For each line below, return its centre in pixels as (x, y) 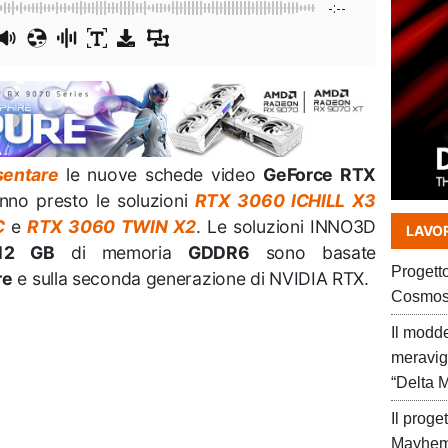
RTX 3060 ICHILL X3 (285, 201)
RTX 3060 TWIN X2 (111, 227)
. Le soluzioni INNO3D (286, 227)
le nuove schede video (161, 175)
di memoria (129, 253)
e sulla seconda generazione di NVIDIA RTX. (190, 279)
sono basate (321, 253)
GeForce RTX (319, 175)
